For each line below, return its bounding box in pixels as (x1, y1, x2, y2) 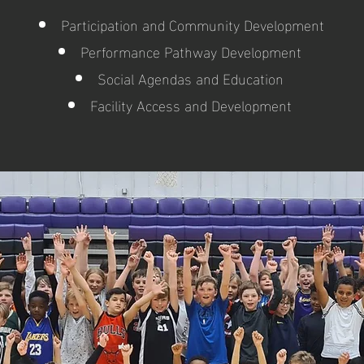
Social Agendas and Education (97, 63, 288, 91)
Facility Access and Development (89, 90, 296, 118)
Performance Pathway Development (80, 37, 305, 64)
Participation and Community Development (61, 10, 324, 37)
